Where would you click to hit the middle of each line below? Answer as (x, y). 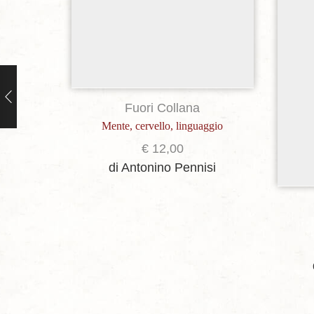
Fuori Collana (163, 108)
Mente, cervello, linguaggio (163, 125)
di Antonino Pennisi (163, 167)
